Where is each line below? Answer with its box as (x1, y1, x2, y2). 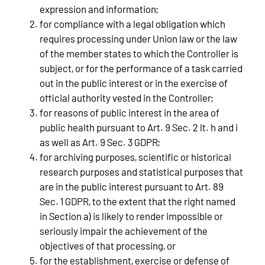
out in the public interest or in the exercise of (39, 77, 228, 89)
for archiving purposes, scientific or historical (39, 151, 231, 163)
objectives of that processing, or (39, 240, 176, 252)
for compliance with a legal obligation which (39, 18, 225, 30)
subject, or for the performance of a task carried (39, 62, 243, 75)
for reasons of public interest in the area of (39, 106, 219, 119)
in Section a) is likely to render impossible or (39, 210, 223, 222)
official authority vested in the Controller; (39, 92, 214, 104)
